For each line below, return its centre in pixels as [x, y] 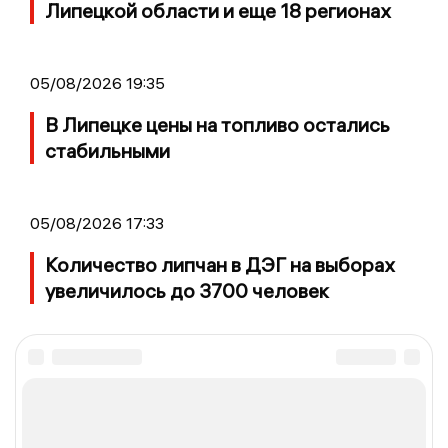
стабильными [107, 150]
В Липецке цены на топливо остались [217, 124]
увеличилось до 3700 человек [187, 290]
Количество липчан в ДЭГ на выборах [219, 264]
